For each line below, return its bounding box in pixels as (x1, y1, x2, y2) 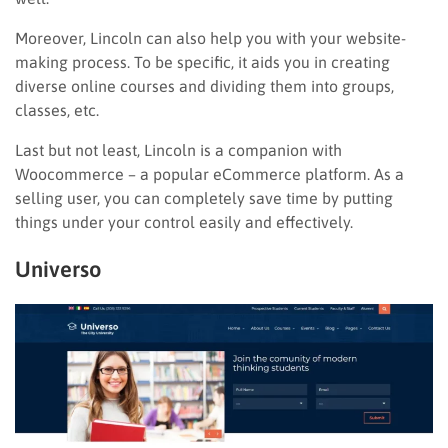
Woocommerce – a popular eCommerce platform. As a (15, 164, 404, 183)
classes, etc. (15, 100, 99, 119)
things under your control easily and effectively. (15, 212, 353, 231)
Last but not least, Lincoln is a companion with (15, 140, 342, 159)
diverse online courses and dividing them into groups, (15, 76, 394, 95)
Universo (15, 255, 102, 282)
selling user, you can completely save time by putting (15, 188, 393, 207)
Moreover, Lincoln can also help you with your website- (15, 28, 406, 47)
